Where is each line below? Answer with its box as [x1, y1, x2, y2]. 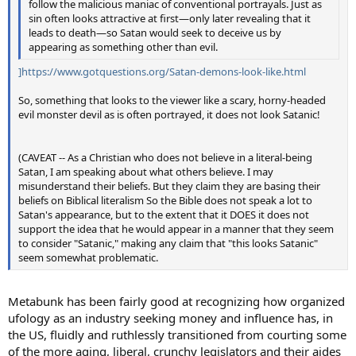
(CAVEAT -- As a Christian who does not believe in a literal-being [18, 150, 312, 164]
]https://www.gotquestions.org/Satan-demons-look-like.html [18, 64, 306, 79]
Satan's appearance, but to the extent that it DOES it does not [18, 207, 309, 222]
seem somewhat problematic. [18, 250, 158, 265]
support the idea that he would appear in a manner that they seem [18, 222, 334, 236]
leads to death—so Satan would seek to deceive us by [29, 25, 281, 40]
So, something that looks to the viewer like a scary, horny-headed [18, 93, 326, 107]
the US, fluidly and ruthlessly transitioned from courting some [8, 326, 346, 342]
